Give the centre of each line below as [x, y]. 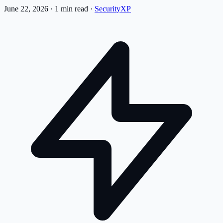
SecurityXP [113, 8]
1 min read [71, 8]
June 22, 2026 [27, 8]
